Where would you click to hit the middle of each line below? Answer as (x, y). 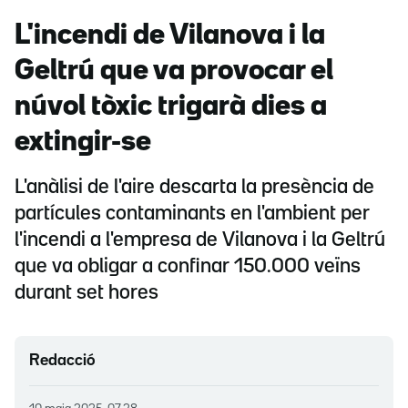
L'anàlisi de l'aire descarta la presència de (194, 188)
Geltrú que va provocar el (174, 72)
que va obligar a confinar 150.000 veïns (188, 267)
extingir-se (83, 143)
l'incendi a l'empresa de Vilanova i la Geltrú (200, 241)
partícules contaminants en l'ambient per (192, 214)
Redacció (62, 361)
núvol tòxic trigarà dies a (171, 107)
